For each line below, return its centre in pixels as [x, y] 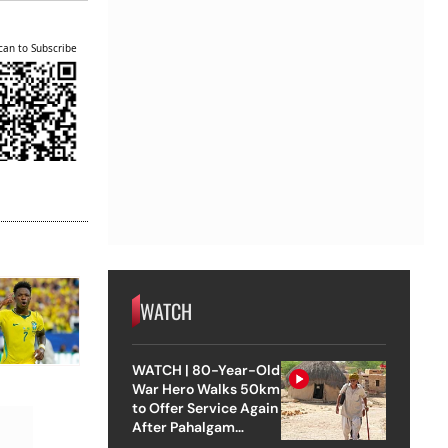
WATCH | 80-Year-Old [206, 369]
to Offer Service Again [204, 407]
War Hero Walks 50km [205, 388]
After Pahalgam [183, 426]
